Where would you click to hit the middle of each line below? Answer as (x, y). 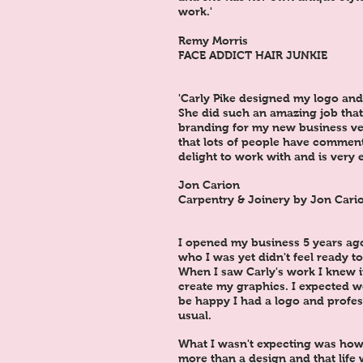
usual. (195, 315)
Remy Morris (213, 41)
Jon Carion (209, 185)
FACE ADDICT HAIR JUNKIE (253, 55)
